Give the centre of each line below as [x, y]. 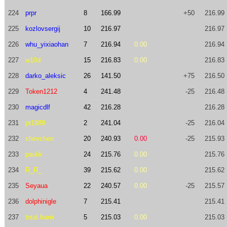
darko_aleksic [45, 76]
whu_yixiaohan [47, 44]
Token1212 [41, 91]
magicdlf [37, 107]
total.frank [40, 217]
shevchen [39, 139]
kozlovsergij [43, 29]
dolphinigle [41, 201]
